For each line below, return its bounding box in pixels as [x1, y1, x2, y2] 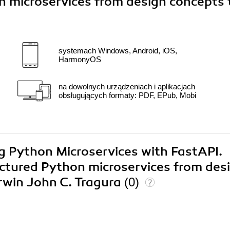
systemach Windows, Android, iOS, [59, 46, 177, 55]
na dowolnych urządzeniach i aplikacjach [59, 82, 195, 91]
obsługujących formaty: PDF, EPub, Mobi [59, 90, 196, 100]
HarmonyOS [59, 54, 101, 64]
